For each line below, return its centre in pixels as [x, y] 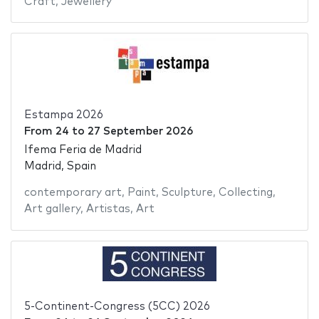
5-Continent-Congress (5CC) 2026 [117, 307]
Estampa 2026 [63, 115]
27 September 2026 [140, 131]
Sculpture [187, 193]
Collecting [245, 193]
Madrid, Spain [60, 167]
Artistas [108, 209]
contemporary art [73, 193]
